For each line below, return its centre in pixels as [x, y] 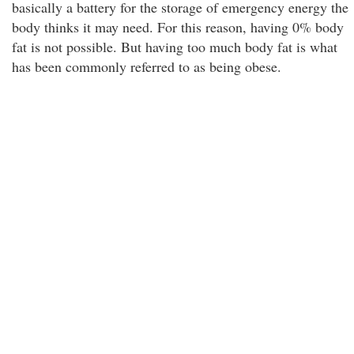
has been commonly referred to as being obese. [147, 66]
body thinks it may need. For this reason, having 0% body [178, 27]
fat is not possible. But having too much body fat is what [175, 47]
